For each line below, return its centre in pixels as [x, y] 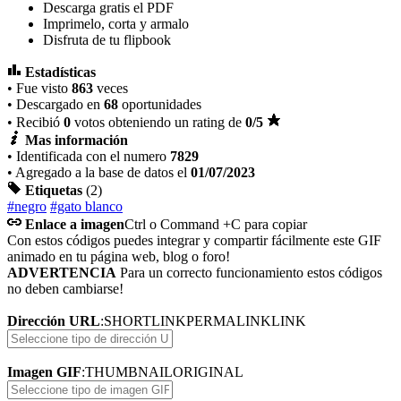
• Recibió [35, 122]
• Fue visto [39, 88]
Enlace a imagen [75, 224]
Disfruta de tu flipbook [107, 39]
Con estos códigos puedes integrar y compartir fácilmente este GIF [194, 240]
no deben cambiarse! [65, 288]
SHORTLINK [145, 320]
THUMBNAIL [129, 371]
